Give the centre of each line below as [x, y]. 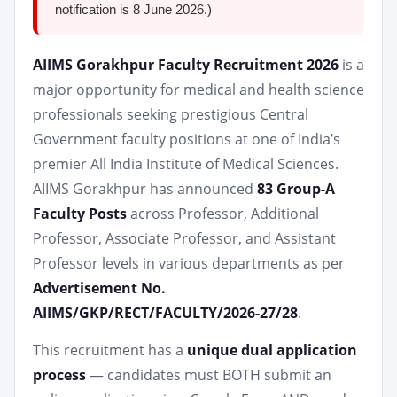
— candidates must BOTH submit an [209, 375]
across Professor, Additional [223, 214]
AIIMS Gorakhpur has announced [145, 189]
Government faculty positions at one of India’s [187, 139]
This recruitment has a [110, 350]
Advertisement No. [99, 288]
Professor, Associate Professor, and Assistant [184, 238]
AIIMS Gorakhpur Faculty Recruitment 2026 [186, 65]
